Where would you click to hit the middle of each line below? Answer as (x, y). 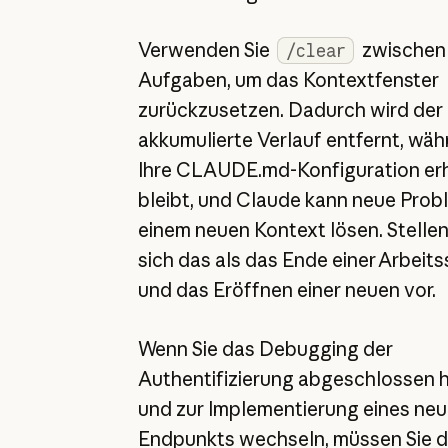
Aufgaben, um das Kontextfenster (288, 80)
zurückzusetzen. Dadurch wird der (290, 110)
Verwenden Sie (205, 50)
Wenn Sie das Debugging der (265, 348)
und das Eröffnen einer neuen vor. (286, 290)
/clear (315, 51)
